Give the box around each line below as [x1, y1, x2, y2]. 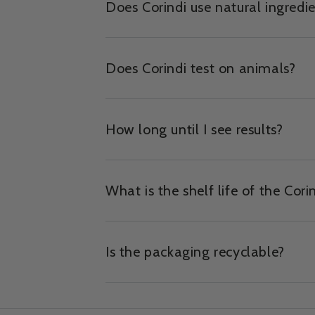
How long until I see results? [105, 121, 283, 138]
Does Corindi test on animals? [105, 60, 296, 77]
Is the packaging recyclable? [105, 243, 285, 260]
